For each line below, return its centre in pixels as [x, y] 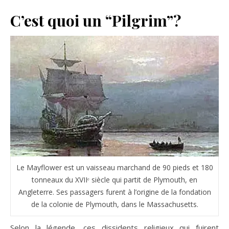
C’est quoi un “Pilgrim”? [96, 20]
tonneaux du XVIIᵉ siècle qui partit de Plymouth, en [114, 180]
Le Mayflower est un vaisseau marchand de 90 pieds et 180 [114, 168]
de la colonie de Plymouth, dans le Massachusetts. [114, 204]
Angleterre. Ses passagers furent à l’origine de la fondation [114, 192]
